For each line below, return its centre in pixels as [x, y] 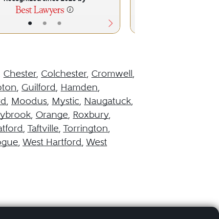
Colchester [64, 74]
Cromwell [112, 74]
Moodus [29, 101]
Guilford [39, 87]
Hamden [79, 87]
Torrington [86, 128]
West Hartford [52, 142]
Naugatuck [108, 101]
